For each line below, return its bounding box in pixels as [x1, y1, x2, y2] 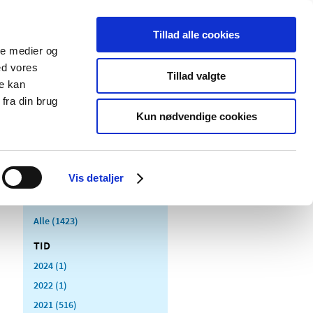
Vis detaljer [68, 172, 124, 184]
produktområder [72, 105, 149, 119]
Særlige [72, 91, 108, 105]
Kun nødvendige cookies [136, 110, 257, 122]
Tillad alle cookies [153, 29, 240, 41]
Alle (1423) [34, 214, 78, 227]
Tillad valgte [167, 69, 226, 82]
